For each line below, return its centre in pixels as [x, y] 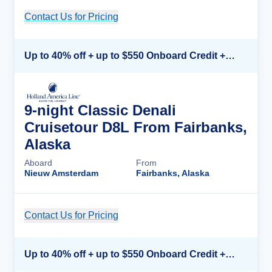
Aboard [38, 163]
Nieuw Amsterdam [61, 173]
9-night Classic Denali [100, 110]
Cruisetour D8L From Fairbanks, [136, 127]
